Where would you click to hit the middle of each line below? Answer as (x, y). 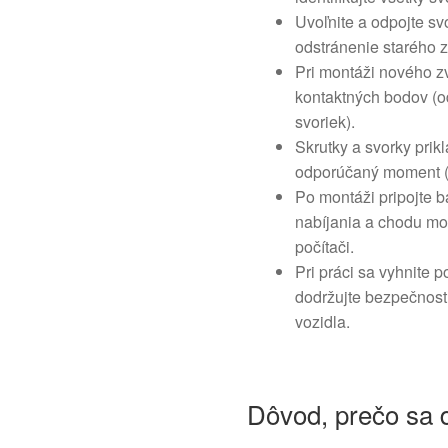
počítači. (325, 247)
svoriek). (325, 122)
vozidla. (323, 322)
